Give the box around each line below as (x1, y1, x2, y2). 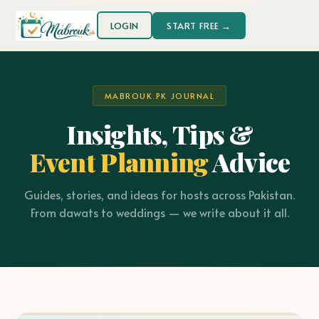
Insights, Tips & (66, 117, 253, 151)
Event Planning (28, 145, 209, 179)
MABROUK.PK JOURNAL (104, 90, 215, 101)
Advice (208, 145, 291, 179)
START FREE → (167, 19, 231, 32)
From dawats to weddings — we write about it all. (30, 204, 289, 220)
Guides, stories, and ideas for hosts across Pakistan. (24, 187, 295, 202)
